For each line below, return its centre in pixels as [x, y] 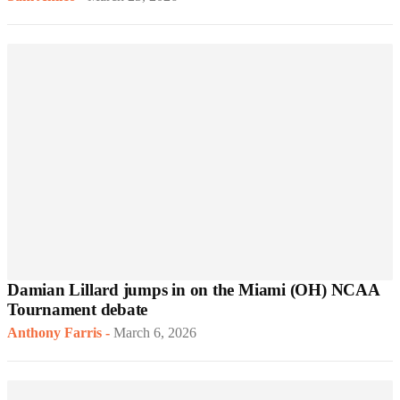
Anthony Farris [54, 333]
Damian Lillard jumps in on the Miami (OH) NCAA [193, 290]
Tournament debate [78, 310]
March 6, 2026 [155, 333]
